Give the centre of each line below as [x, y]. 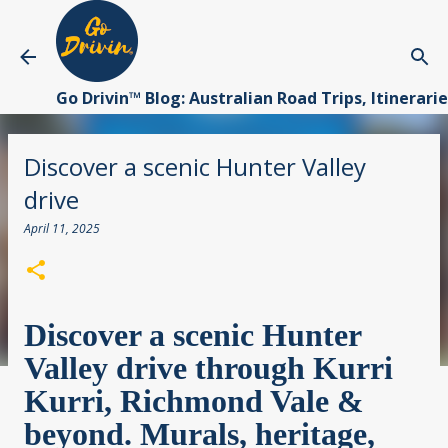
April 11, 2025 [62, 228]
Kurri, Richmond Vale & [194, 401]
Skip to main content [224, 25]
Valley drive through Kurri [208, 368]
